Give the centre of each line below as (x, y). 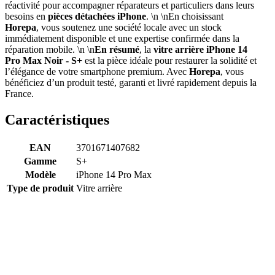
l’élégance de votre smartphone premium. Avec (97, 72)
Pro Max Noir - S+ (44, 61)
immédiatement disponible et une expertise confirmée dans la (122, 39)
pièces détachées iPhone (97, 17)
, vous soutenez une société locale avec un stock (129, 28)
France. (19, 94)
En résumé (117, 50)
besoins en (26, 17)
